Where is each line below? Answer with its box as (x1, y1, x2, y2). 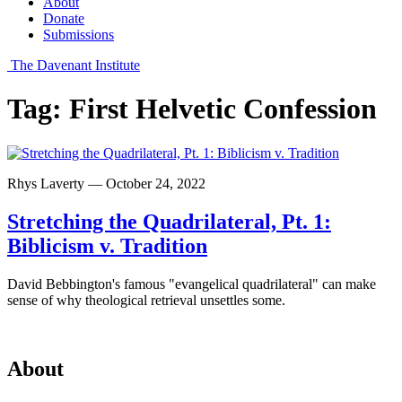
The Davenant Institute (11, 57, 140, 73)
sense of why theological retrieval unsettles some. (7, 292, 285, 308)
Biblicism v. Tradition (7, 233, 207, 258)
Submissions (43, 27, 114, 42)
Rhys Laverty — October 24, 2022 (7, 175, 205, 191)
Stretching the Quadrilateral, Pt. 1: (7, 209, 331, 233)
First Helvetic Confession (69, 92, 377, 126)
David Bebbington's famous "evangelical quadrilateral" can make (7, 275, 376, 292)
